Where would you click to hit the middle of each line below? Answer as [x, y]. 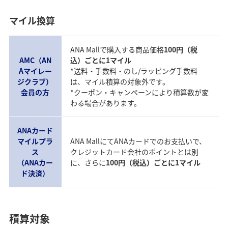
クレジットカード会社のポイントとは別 [135, 151]
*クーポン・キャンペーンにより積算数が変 [140, 92]
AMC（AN [35, 60]
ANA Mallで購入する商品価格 [117, 49]
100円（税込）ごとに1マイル [153, 162]
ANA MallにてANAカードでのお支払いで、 [138, 141]
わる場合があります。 [106, 103]
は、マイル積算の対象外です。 [120, 81]
